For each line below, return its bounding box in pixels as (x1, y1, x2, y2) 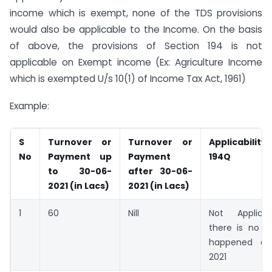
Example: (10, 100, 49, 113)
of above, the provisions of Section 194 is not (10, 39, 262, 53)
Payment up (48, 150, 112, 163)
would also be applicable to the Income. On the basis (10, 23, 262, 36)
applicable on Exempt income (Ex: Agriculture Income (10, 56, 262, 69)
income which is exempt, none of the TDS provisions (10, 7, 262, 20)
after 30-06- (128, 165, 192, 177)
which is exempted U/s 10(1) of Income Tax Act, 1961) (10, 72, 246, 86)
